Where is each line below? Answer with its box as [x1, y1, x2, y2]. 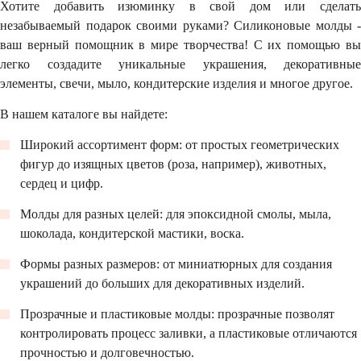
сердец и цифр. [20, 176, 103, 190]
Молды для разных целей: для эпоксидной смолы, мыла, [20, 207, 331, 221]
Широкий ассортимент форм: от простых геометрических [20, 138, 339, 151]
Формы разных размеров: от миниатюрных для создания [20, 257, 332, 271]
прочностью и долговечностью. [20, 346, 194, 359]
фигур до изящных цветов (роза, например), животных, [20, 157, 326, 171]
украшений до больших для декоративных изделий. [20, 276, 305, 290]
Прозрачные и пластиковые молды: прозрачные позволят [20, 307, 334, 321]
